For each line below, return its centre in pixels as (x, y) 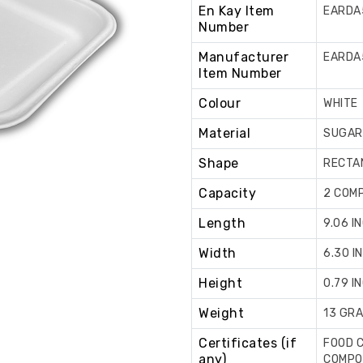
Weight (221, 313)
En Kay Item (237, 11)
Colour (220, 103)
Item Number (240, 73)
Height (220, 283)
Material (224, 133)
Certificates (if (248, 343)
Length (222, 223)
